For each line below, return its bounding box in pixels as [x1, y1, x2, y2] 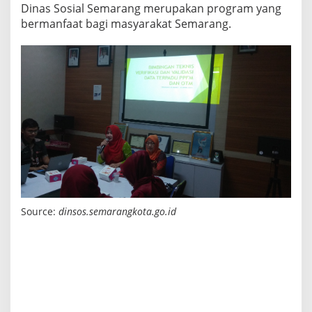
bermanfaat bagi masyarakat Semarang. [21, 16, 231, 32]
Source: [21, 204, 58, 218]
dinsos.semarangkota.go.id [58, 204, 176, 218]
